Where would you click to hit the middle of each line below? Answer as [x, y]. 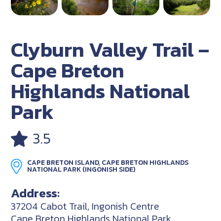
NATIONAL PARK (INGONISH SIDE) [81, 169]
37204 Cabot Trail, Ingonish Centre [85, 206]
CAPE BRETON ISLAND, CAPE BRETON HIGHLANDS [108, 162]
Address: [36, 193]
